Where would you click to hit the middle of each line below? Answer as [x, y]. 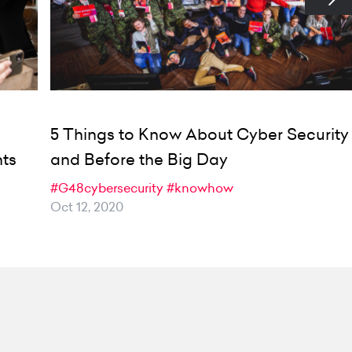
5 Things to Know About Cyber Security [200, 135]
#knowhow [200, 188]
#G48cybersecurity [107, 188]
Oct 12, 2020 [87, 207]
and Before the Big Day [139, 160]
